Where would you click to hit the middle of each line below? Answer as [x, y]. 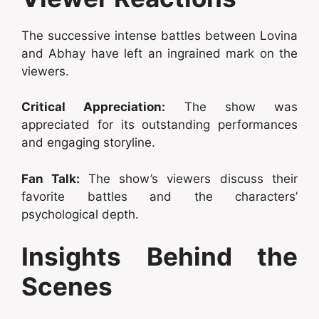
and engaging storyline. [88, 143]
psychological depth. [80, 214]
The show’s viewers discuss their [193, 178]
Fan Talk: [55, 178]
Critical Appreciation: [94, 107]
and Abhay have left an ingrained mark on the [159, 53]
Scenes [67, 287]
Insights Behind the [159, 257]
